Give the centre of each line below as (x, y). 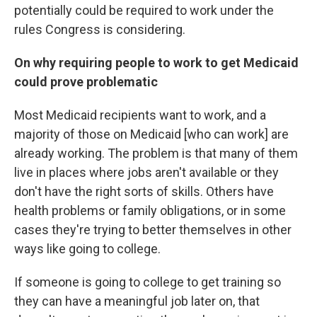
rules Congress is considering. (100, 30)
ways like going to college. (87, 249)
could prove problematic (86, 82)
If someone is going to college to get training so (148, 282)
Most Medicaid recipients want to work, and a (140, 115)
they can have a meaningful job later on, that (137, 301)
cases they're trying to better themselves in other (153, 230)
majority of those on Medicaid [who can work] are (151, 134)
